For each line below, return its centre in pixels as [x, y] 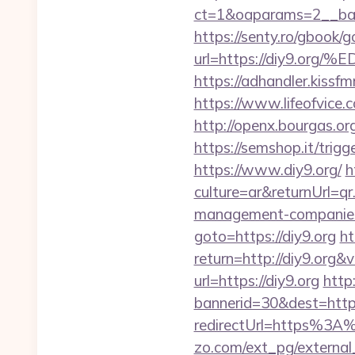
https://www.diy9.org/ [267, 170]
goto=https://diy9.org [265, 236]
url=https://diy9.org [256, 281]
